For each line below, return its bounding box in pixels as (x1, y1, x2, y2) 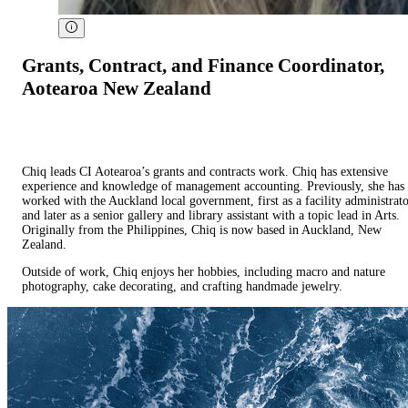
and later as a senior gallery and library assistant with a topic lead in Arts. (22, 209, 400, 223)
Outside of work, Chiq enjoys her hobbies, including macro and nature (22, 265, 385, 280)
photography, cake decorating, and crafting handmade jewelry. (22, 280, 342, 294)
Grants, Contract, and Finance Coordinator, (22, 54, 384, 76)
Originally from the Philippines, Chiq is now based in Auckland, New (22, 223, 382, 238)
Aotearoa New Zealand (22, 76, 211, 99)
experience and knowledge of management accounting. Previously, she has (22, 179, 404, 194)
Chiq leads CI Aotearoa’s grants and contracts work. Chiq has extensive (22, 165, 388, 179)
